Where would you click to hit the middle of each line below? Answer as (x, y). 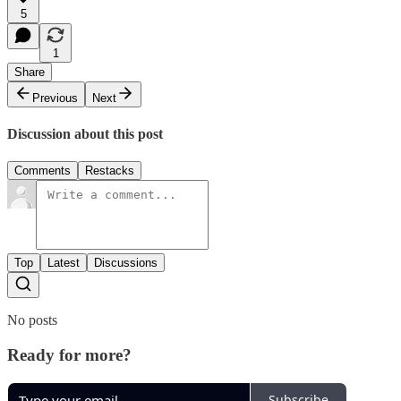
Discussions (126, 263)
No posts (32, 320)
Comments (43, 171)
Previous (55, 98)
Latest (64, 263)
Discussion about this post (85, 134)
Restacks (110, 171)
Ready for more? (69, 355)
